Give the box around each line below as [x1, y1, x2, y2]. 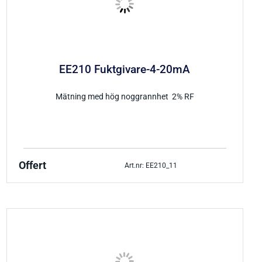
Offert [18, 160, 46, 172]
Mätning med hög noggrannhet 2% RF [55, 92, 194, 102]
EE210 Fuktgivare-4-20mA [59, 63, 191, 76]
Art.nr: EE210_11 [125, 161, 178, 170]
